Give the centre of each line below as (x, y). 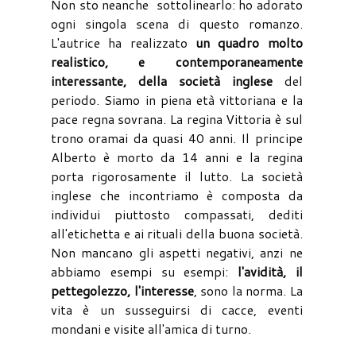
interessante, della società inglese (162, 80)
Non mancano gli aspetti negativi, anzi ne (177, 252)
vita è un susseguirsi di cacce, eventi (177, 309)
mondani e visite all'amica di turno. (151, 328)
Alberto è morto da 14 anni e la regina (177, 157)
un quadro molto (249, 42)
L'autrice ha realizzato (124, 42)
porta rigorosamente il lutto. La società (177, 176)
